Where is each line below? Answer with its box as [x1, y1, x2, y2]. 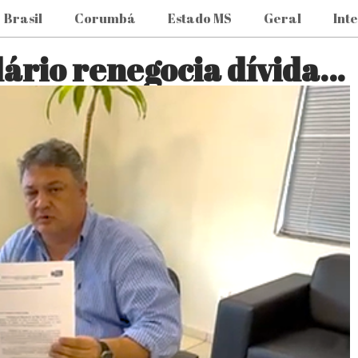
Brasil [4, 10, 43, 27]
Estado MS [168, 10, 233, 27]
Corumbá [74, 10, 137, 27]
